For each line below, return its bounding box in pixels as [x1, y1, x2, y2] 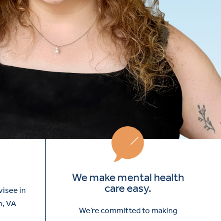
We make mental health [72, 171, 184, 184]
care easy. [104, 182, 151, 195]
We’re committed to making [78, 205, 177, 216]
